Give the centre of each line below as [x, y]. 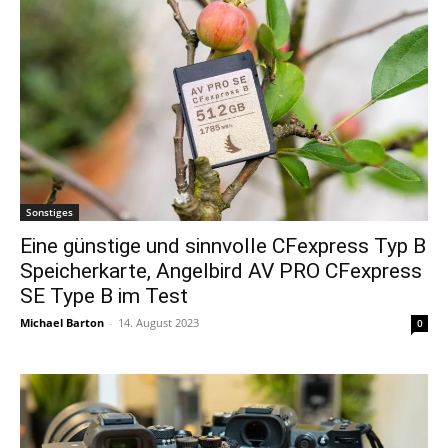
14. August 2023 [158, 322]
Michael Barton [62, 322]
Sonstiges [49, 211]
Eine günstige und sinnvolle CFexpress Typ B [223, 245]
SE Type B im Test [104, 295]
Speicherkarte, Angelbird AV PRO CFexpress [221, 270]
